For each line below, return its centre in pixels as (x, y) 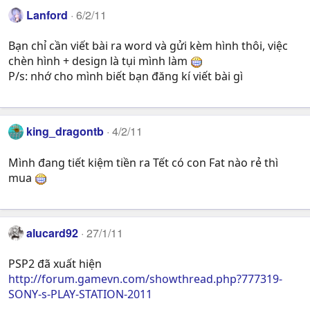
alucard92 (53, 232)
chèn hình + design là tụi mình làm (99, 61)
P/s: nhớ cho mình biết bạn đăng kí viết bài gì (126, 76)
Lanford (47, 15)
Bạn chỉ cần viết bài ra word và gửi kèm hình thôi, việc (148, 46)
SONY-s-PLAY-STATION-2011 (80, 294)
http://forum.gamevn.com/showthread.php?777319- (145, 279)
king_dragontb (65, 131)
